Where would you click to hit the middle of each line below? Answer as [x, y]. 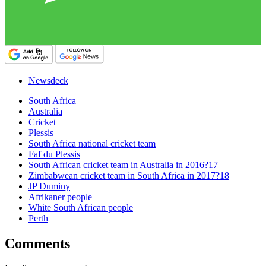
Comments [37, 243]
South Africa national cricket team [92, 143]
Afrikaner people [60, 197]
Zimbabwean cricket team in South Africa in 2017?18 [129, 175]
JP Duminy [49, 186]
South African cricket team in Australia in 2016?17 [123, 164]
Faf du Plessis [54, 154]
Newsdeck [48, 80]
